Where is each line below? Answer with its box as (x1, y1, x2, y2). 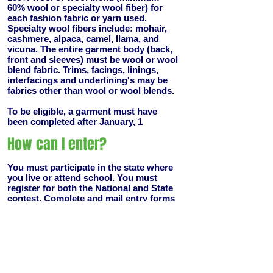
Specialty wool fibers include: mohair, (7, 23, 167, 34)
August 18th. (7, 255, 62, 266)
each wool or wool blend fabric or (7, 224, 150, 235)
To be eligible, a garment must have (7, 106, 157, 116)
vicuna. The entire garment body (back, (7, 44, 172, 54)
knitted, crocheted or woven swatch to (7, 235, 170, 245)
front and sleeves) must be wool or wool (7, 54, 178, 65)
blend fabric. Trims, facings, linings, (7, 65, 158, 75)
